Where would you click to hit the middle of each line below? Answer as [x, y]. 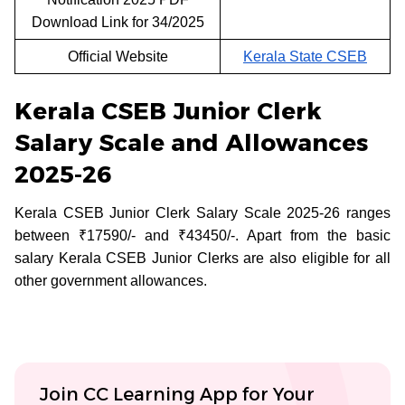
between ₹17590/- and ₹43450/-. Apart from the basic [202, 235]
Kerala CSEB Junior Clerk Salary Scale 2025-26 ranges [202, 212]
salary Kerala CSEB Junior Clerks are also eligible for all [202, 258]
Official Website [118, 56]
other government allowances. [111, 280]
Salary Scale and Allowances [191, 142]
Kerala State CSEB [305, 56]
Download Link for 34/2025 [118, 22]
